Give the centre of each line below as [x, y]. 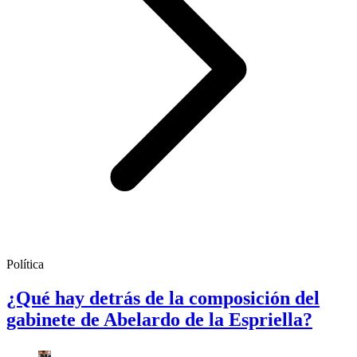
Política [25, 264]
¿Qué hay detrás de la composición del [163, 298]
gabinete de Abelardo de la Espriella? [159, 319]
